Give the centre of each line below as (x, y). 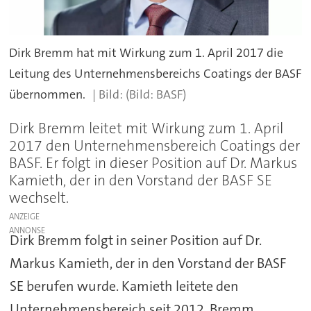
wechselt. (39, 197)
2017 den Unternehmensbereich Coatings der (155, 145)
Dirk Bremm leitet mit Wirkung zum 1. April (146, 128)
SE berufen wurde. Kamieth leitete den (124, 286)
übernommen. (48, 94)
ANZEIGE (25, 216)
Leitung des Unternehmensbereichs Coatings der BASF (155, 73)
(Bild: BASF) (155, 94)
